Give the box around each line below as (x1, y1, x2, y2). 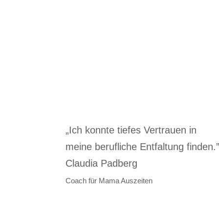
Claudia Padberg (66, 158, 138, 169)
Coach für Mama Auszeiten (66, 176, 153, 185)
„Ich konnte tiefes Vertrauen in (66, 125, 197, 136)
